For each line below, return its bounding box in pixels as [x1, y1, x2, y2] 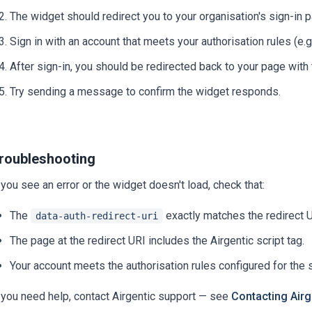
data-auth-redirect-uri [36, 210, 158, 222]
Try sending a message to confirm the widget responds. [10, 85, 281, 99]
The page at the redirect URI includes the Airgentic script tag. [10, 234, 304, 248]
